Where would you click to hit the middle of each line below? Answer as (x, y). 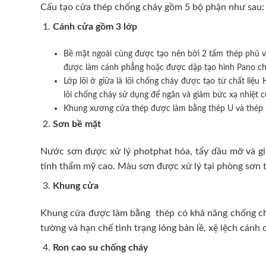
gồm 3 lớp (116, 27)
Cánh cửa (74, 27)
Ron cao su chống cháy (100, 247)
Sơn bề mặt (77, 124)
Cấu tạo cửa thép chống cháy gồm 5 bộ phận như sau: (152, 7)
